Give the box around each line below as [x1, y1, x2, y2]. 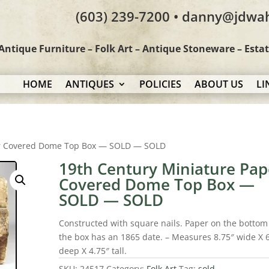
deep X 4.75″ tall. [59, 245, 127, 256]
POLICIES [139, 77, 182, 91]
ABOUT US [195, 77, 244, 91]
